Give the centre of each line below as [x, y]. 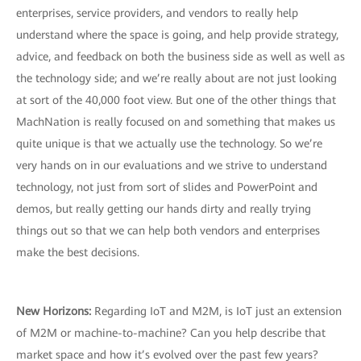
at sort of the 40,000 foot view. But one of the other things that [176, 100]
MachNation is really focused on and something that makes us [176, 122]
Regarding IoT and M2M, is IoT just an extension [216, 311]
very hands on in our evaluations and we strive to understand [172, 165]
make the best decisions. [78, 252]
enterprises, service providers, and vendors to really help [157, 13]
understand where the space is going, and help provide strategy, [177, 35]
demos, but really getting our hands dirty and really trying [164, 209]
